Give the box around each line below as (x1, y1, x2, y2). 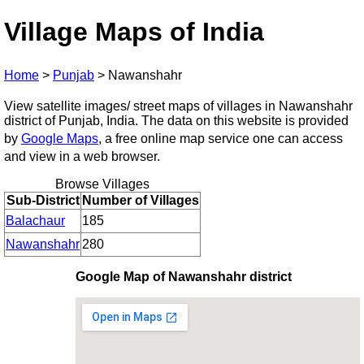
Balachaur (6, 213, 65, 227)
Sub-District (6, 193, 80, 207)
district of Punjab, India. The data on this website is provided (4, 113, 349, 128)
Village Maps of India (4, 17, 264, 47)
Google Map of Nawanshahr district (76, 269, 292, 284)
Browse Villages (55, 176, 149, 191)
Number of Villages (82, 193, 199, 207)
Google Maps (21, 131, 98, 145)
